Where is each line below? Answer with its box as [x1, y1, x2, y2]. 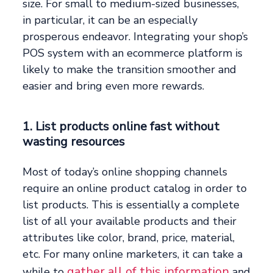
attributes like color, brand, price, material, [23, 230, 235, 246]
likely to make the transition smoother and [23, 62, 237, 77]
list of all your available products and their [23, 214, 237, 229]
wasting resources [23, 133, 126, 151]
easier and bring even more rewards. [23, 79, 205, 94]
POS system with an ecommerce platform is [23, 46, 243, 61]
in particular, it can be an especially [23, 13, 198, 28]
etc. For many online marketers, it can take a [23, 247, 243, 262]
